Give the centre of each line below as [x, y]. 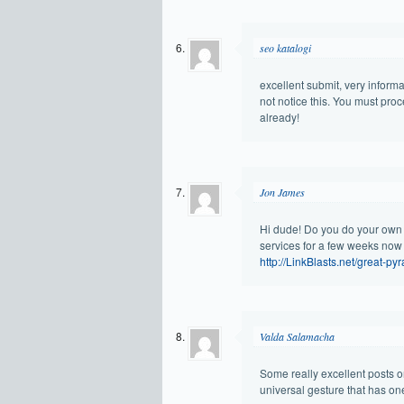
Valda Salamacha [297, 336]
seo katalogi [285, 48]
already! [279, 117]
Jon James [282, 192]
